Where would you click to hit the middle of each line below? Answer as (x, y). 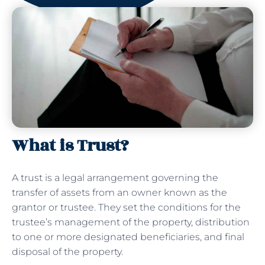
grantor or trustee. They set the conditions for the (126, 207)
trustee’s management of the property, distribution (131, 222)
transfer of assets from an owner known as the (119, 192)
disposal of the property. (69, 251)
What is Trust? (70, 146)
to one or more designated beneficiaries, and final (128, 237)
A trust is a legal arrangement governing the (115, 177)
